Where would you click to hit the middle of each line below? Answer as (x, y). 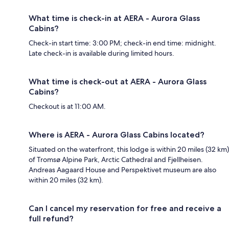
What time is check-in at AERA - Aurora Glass (114, 18)
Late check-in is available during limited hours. (101, 53)
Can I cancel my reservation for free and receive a (125, 208)
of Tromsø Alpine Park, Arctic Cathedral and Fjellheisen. (116, 159)
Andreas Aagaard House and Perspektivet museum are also (122, 169)
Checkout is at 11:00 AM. (67, 106)
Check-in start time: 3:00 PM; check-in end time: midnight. (122, 43)
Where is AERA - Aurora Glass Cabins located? (117, 134)
